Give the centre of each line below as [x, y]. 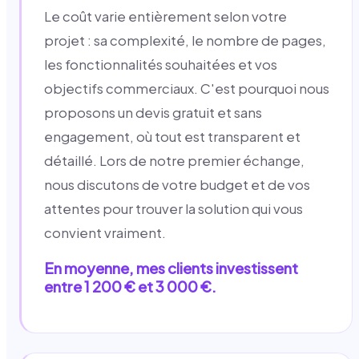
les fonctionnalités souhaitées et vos [161, 64]
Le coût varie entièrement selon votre [165, 16]
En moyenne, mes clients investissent [171, 268]
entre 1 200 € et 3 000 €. [130, 286]
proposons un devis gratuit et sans [153, 112]
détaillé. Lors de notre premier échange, [174, 160]
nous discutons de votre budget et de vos [177, 184]
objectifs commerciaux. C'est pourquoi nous [187, 88]
